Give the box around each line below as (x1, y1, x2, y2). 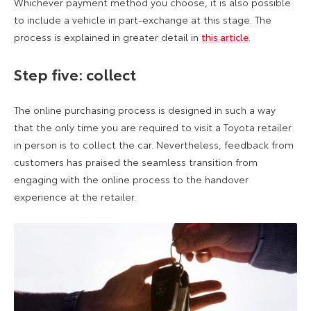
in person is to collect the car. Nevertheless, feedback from (14, 137, 294, 151)
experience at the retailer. (14, 189, 136, 203)
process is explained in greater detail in (14, 29, 201, 44)
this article (201, 29, 249, 44)
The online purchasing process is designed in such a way (14, 102, 276, 117)
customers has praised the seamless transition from (14, 154, 258, 169)
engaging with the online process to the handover (14, 171, 249, 186)
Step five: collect (14, 62, 136, 85)
